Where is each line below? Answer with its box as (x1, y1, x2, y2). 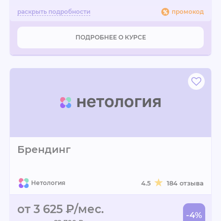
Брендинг (17, 144, 71, 155)
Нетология (31, 179, 65, 186)
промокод (172, 8, 204, 15)
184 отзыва (167, 179, 204, 187)
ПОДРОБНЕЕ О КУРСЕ (75, 34, 146, 41)
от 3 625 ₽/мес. (17, 202, 104, 216)
